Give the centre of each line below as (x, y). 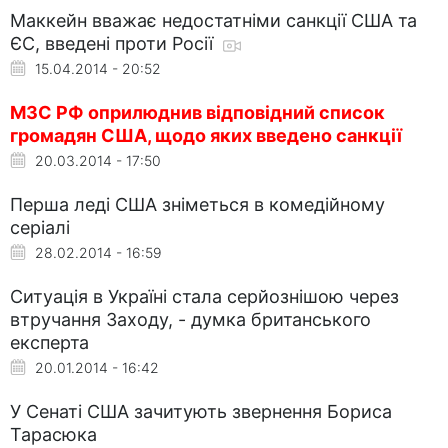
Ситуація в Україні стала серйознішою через (204, 296)
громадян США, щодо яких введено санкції (206, 135)
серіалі (40, 227)
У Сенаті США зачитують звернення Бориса (201, 411)
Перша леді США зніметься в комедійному (197, 204)
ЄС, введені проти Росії (114, 43)
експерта (49, 342)
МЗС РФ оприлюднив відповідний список (197, 112)
